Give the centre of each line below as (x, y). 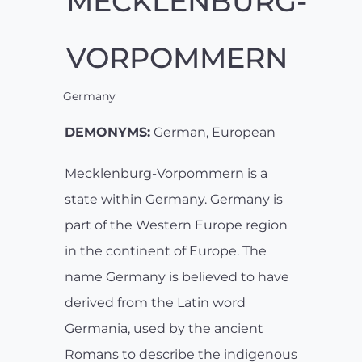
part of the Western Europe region (176, 225)
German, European (213, 133)
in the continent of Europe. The (166, 251)
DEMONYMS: (107, 133)
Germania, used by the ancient (164, 329)
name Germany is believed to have (177, 277)
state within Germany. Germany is (174, 200)
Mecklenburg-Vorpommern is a (166, 174)
